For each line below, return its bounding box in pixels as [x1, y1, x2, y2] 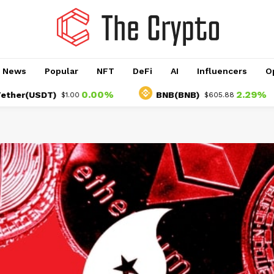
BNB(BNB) [122, 90, 166, 100]
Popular [44, 66, 78, 76]
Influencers [196, 66, 247, 76]
